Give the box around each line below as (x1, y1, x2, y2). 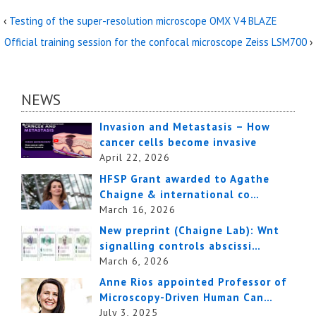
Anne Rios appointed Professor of (99, 275, 288, 289)
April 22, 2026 (99, 151, 171, 164)
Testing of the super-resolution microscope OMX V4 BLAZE (9, 14, 277, 28)
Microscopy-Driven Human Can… (99, 291, 274, 305)
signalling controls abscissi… (99, 238, 262, 253)
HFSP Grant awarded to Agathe (99, 171, 270, 186)
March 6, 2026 (99, 254, 170, 267)
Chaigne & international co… (99, 187, 260, 201)
